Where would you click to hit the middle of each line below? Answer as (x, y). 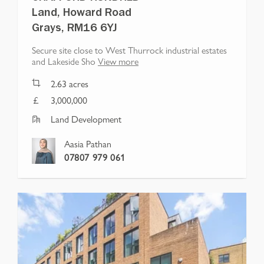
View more (118, 61)
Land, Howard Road (82, 14)
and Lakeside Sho (64, 61)
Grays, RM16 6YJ (75, 30)
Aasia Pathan (88, 144)
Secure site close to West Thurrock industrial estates (129, 50)
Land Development (86, 119)
